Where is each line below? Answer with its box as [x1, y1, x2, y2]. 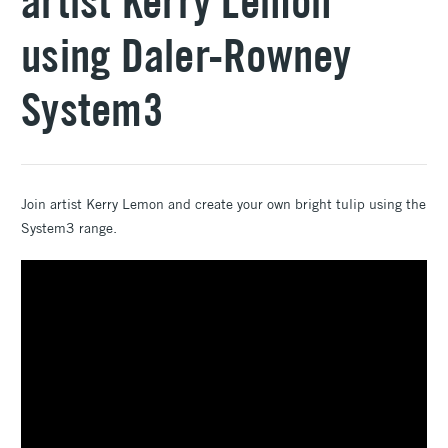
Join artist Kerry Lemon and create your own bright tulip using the [21, 194, 426, 213]
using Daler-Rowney [21, 26, 352, 83]
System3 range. [21, 218, 117, 237]
